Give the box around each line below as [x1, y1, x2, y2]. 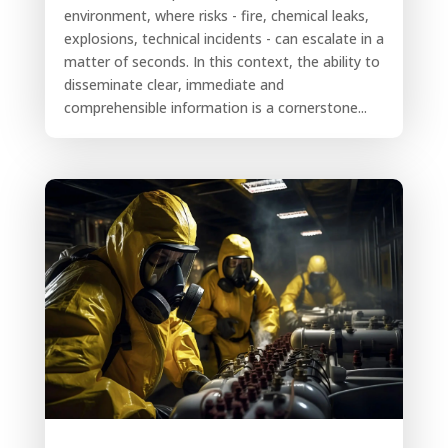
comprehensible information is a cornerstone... [63, 98, 367, 118]
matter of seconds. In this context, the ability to [63, 52, 380, 72]
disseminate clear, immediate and [63, 75, 284, 95]
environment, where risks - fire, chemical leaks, [63, 6, 369, 26]
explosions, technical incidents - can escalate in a [63, 29, 384, 49]
